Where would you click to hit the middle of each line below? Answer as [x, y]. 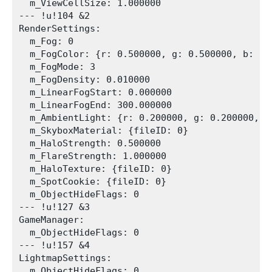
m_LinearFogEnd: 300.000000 [95, 105]
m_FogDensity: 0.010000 [84, 80]
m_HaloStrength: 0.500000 [90, 143]
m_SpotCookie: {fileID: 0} [93, 182]
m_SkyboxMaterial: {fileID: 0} [104, 131]
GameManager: [52, 220]
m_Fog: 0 [46, 41]
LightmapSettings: [65, 258]
